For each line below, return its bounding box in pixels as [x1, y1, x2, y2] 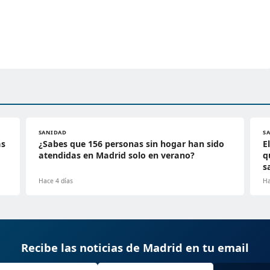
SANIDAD [38, 128, 67, 136]
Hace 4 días [38, 176, 73, 185]
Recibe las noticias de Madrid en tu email [21, 239, 249, 255]
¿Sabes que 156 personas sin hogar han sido [38, 137, 224, 149]
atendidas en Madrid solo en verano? [38, 149, 195, 161]
